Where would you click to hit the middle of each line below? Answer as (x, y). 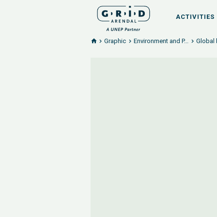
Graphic (115, 41)
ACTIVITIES (195, 17)
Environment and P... (161, 41)
